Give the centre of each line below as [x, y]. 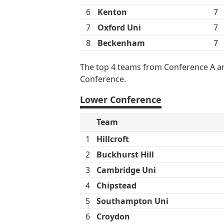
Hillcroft [113, 139]
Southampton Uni [132, 201]
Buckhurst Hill [125, 155]
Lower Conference [121, 99]
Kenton [112, 12]
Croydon [113, 217]
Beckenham [121, 43]
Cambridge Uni [126, 170]
